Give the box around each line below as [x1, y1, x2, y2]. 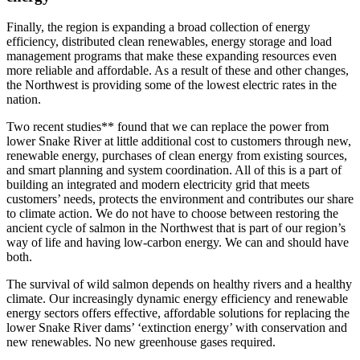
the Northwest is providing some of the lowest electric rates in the [6, 78, 337, 92]
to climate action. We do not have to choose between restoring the [6, 207, 338, 221]
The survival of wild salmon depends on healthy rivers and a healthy [6, 277, 352, 292]
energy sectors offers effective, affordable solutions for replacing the [6, 306, 350, 321]
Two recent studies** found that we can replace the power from [6, 120, 329, 134]
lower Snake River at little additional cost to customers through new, [6, 134, 351, 149]
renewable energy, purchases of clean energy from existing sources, [6, 149, 347, 163]
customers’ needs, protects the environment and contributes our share [6, 192, 354, 207]
